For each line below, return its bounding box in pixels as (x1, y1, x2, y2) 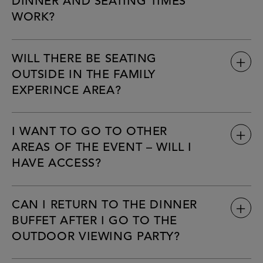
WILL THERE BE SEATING (12, 53, 157, 65)
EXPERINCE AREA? (12, 85, 122, 97)
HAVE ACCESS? (12, 158, 102, 170)
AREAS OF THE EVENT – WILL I (12, 142, 192, 154)
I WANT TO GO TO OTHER (12, 126, 168, 139)
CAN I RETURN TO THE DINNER (12, 199, 198, 211)
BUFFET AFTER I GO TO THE (12, 215, 177, 227)
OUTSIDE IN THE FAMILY (12, 69, 156, 81)
